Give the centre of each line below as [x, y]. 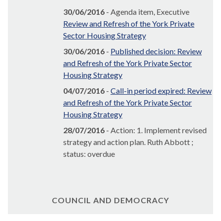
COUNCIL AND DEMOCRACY [110, 200]
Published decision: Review [156, 51]
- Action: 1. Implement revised [156, 130]
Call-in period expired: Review [161, 91]
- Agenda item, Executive [147, 12]
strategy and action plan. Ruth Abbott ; [128, 142]
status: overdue [89, 154]
